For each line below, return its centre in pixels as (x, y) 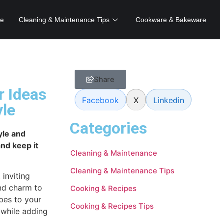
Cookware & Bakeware (171, 19)
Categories (109, 128)
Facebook (100, 100)
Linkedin (169, 100)
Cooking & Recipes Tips (112, 206)
